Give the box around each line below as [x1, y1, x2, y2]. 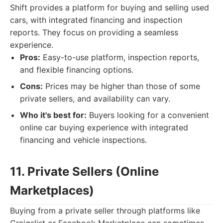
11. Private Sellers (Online [10, 164, 159, 179]
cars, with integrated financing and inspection [10, 15, 182, 25]
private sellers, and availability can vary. [20, 94, 170, 104]
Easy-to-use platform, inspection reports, [40, 52, 199, 62]
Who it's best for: [20, 110, 87, 120]
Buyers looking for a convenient [87, 110, 209, 120]
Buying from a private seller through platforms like [10, 206, 200, 216]
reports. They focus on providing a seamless [10, 27, 178, 37]
